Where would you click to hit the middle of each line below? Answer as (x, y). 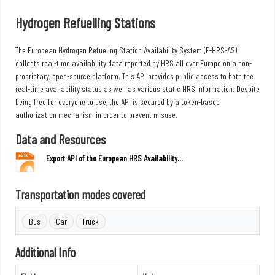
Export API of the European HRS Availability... (114, 158)
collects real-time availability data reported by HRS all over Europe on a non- (134, 63)
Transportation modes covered (80, 194)
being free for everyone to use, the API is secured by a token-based (118, 101)
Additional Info (45, 252)
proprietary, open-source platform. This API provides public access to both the (134, 76)
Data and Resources (60, 138)
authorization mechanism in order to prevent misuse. (96, 114)
